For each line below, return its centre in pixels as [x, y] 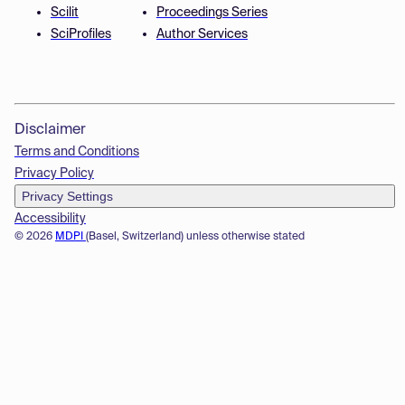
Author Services [202, 34]
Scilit [64, 13]
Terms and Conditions [76, 152]
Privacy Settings [67, 196]
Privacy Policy [54, 174]
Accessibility [50, 219]
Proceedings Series [212, 13]
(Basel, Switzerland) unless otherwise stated [195, 237]
